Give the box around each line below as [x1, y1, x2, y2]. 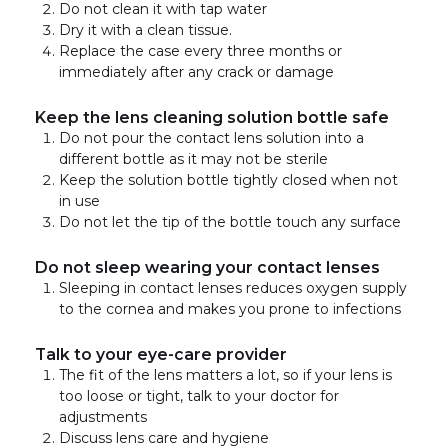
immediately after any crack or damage [59, 62, 338, 81]
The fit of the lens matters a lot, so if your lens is [59, 365, 392, 384]
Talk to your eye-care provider [35, 344, 287, 364]
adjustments [59, 407, 147, 426]
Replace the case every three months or [59, 41, 342, 60]
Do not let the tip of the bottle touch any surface [59, 212, 401, 231]
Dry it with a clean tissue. [59, 20, 232, 39]
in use [59, 191, 100, 210]
